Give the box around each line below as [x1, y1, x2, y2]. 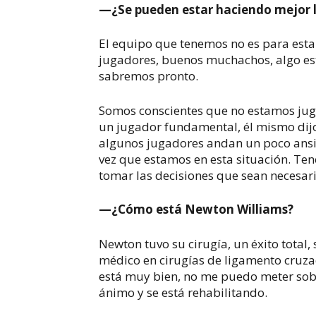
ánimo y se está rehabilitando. [99, 284, 271, 300]
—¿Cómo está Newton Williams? [99, 201, 294, 217]
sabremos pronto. [99, 68, 199, 84]
